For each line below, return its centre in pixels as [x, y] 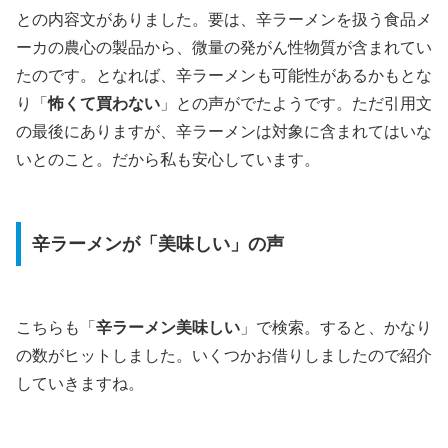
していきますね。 [80, 384]
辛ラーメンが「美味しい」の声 [157, 243]
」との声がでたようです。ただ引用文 [296, 104]
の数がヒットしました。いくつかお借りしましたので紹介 [224, 356]
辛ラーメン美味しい [168, 328]
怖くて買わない [104, 104]
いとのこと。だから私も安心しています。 [168, 160]
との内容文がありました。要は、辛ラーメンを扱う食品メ [224, 20]
